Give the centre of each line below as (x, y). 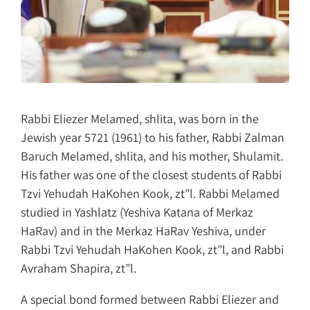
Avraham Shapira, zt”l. (79, 268)
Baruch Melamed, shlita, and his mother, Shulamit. (152, 156)
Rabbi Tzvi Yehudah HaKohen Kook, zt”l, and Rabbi (152, 249)
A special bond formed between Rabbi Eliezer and (150, 299)
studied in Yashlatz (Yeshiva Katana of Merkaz (137, 212)
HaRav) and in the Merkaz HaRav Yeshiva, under (143, 230)
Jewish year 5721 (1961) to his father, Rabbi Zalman (153, 137)
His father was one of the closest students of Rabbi (151, 174)
